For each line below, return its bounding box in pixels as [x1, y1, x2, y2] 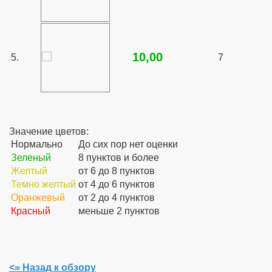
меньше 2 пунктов [78, 206, 160, 216]
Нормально [11, 139, 63, 149]
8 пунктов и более [78, 152, 159, 163]
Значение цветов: [9, 126, 89, 137]
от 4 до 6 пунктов [78, 179, 155, 189]
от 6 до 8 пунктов [78, 166, 155, 176]
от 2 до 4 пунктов [78, 192, 155, 203]
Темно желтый [11, 179, 76, 189]
